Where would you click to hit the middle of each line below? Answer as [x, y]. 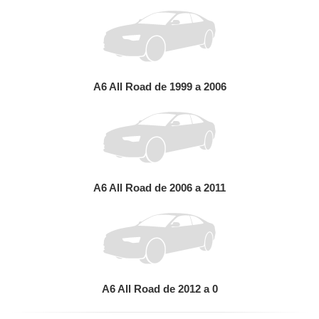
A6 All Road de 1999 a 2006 [159, 87]
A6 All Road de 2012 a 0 [159, 289]
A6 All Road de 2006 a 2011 [159, 188]
